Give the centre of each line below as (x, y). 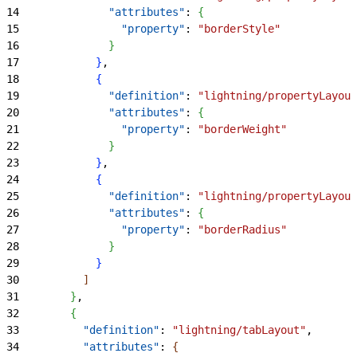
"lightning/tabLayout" (239, 330)
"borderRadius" (242, 229)
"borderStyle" (239, 28)
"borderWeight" (242, 129)
